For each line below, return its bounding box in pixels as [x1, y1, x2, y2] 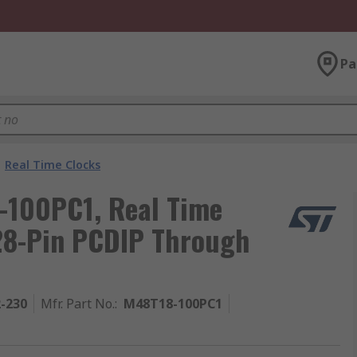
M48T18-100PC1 [124, 295, 222, 312]
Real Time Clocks [5, 157, 100, 172]
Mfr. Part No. [41, 295, 115, 312]
